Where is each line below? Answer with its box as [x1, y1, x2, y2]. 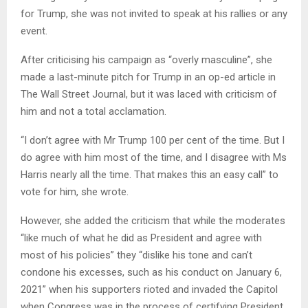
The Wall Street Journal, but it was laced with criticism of [21, 88, 277, 101]
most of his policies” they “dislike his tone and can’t [21, 249, 252, 262]
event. [21, 25, 47, 38]
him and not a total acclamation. [21, 105, 166, 118]
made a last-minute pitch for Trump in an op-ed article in [21, 71, 276, 84]
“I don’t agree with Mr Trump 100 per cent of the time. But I [21, 134, 285, 147]
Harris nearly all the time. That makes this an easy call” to [21, 168, 278, 181]
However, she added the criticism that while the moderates [21, 214, 285, 228]
